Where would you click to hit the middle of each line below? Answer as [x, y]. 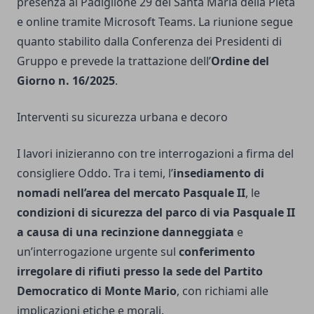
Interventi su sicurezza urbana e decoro [122, 117]
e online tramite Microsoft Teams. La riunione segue [155, 21]
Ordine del [240, 61]
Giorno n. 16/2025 [66, 80]
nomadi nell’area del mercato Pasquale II [131, 192]
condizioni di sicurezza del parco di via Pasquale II [156, 212]
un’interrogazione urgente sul [98, 251]
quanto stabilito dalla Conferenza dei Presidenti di [149, 41]
